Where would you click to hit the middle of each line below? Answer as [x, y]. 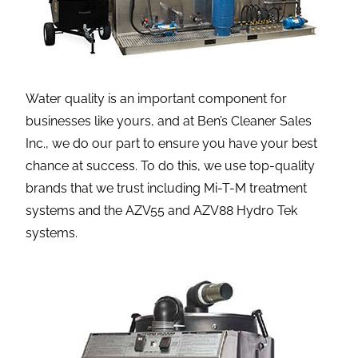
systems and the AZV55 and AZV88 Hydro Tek [162, 210]
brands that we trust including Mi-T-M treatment [167, 188]
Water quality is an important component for [157, 98]
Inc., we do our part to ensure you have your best [172, 143]
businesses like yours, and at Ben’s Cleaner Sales [169, 121]
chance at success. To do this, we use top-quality [171, 165]
